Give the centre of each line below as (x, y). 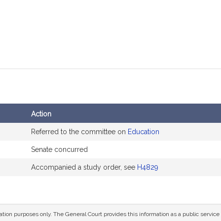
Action (41, 114)
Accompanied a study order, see (84, 167)
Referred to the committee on (79, 132)
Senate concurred (59, 149)
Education (144, 132)
